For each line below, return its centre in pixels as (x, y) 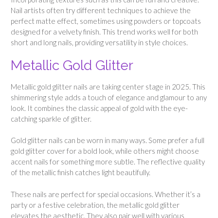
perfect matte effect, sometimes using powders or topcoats (106, 21)
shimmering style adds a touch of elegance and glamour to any (109, 97)
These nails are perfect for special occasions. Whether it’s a (106, 194)
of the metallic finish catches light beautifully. (81, 173)
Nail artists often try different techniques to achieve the (101, 10)
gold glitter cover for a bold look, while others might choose (105, 151)
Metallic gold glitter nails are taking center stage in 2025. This (108, 86)
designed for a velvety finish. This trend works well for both (104, 32)
